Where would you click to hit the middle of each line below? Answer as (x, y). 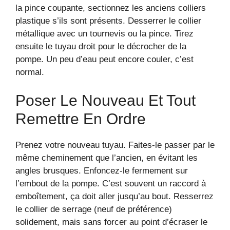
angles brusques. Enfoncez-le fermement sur (102, 171)
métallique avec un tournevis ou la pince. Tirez (104, 33)
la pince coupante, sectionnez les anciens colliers (111, 8)
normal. (30, 72)
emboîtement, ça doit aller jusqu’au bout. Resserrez (114, 197)
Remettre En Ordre (81, 119)
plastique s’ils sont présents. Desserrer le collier (108, 21)
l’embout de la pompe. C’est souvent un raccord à (111, 184)
